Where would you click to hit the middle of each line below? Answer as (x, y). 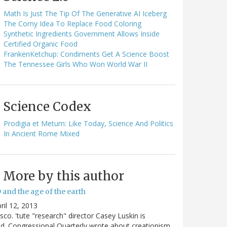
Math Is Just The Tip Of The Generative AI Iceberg (85, 13)
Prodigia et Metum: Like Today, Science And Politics (88, 123)
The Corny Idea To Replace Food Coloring (72, 23)
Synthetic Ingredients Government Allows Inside (82, 33)
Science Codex (47, 106)
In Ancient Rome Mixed (42, 133)
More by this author (64, 176)
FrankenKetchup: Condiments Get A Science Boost (86, 54)
